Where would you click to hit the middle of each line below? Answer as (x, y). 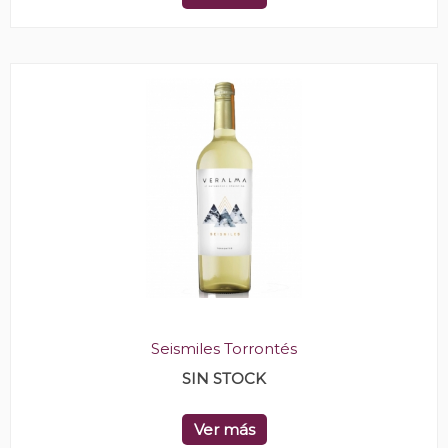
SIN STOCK (224, 378)
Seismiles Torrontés (224, 348)
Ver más (224, 429)
